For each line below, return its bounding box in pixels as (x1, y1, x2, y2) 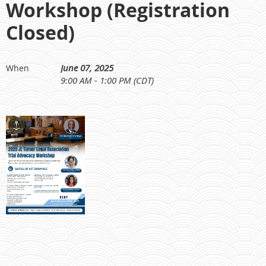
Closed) (6, 20, 75, 46)
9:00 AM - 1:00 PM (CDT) (61, 74, 154, 87)
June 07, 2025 (61, 62, 113, 74)
